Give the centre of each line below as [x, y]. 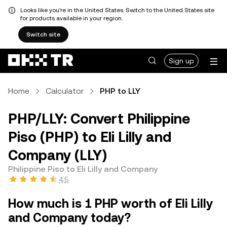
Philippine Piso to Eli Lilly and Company [83, 169]
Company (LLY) [58, 155]
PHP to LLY [120, 91]
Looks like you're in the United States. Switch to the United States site [117, 10]
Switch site [43, 34]
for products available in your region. [71, 18]
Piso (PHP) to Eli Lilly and [90, 137]
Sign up [181, 61]
